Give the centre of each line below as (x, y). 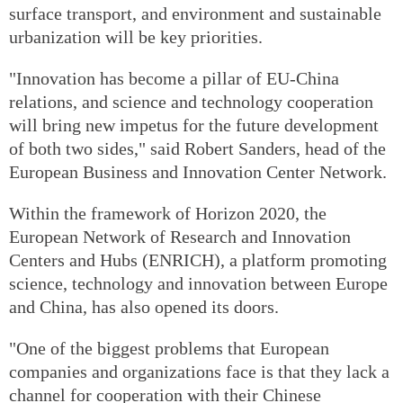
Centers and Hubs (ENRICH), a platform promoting (198, 260)
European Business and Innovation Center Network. (198, 171)
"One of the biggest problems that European (169, 348)
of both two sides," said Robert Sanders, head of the (197, 148)
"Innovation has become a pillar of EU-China (174, 78)
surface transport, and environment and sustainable (195, 13)
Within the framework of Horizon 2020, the (168, 213)
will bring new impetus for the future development (194, 125)
